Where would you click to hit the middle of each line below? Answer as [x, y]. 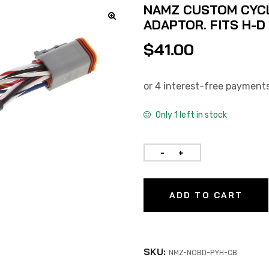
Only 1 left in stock [191, 115]
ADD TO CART [206, 195]
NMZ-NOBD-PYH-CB [203, 253]
